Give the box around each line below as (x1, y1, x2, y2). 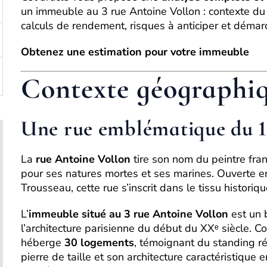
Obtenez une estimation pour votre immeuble (21, 45, 249, 59)
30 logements (64, 235, 134, 250)
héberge (21, 235, 64, 250)
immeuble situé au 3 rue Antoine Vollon (29, 207, 228, 221)
